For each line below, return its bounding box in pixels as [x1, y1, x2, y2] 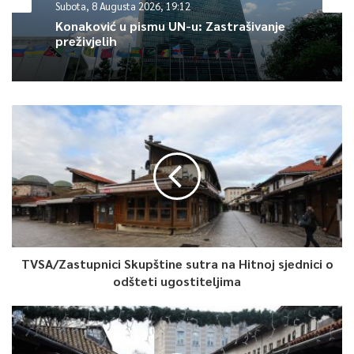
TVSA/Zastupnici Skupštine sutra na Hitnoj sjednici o [21, 254, 333, 272]
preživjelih [55, 32, 117, 49]
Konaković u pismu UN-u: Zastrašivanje [55, 17, 285, 34]
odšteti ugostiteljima [113, 272, 241, 289]
